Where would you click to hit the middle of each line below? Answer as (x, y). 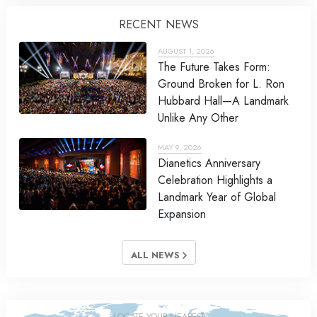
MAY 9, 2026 (180, 148)
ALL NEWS (156, 255)
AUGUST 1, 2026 (186, 51)
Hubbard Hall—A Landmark (223, 101)
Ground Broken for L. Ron (221, 84)
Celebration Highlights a (215, 180)
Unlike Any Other (198, 118)
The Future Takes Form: (214, 67)
